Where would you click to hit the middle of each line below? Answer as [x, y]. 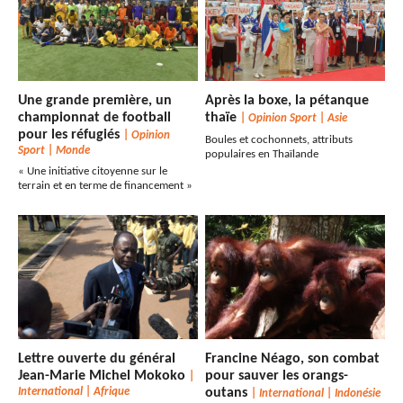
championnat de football [94, 118]
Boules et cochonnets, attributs [279, 140]
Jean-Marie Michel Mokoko [103, 376]
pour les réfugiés [71, 135]
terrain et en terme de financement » [105, 186]
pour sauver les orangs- [277, 376]
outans [228, 394]
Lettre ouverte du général [97, 359]
